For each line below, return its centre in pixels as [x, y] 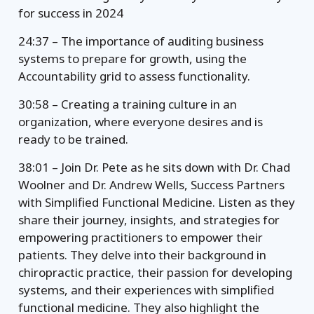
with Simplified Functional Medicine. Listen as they [157, 202]
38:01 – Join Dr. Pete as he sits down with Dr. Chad [155, 167]
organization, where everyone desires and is [141, 122]
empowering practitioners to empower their [141, 237]
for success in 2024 [71, 13]
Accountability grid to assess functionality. [135, 76]
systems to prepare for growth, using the [133, 59]
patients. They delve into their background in [143, 255]
